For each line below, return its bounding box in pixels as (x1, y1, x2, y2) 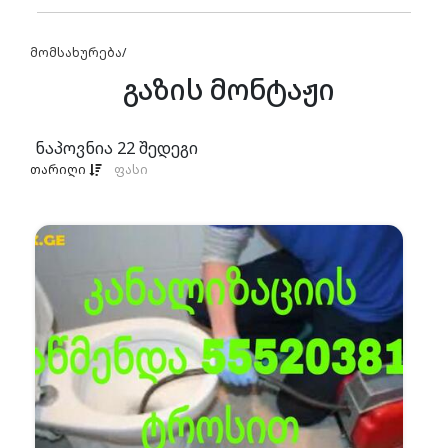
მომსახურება (30, 44, 122, 61)
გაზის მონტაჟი (123, 70, 335, 108)
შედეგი (135, 137, 198, 159)
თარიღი (30, 161, 89, 178)
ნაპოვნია (35, 137, 117, 159)
